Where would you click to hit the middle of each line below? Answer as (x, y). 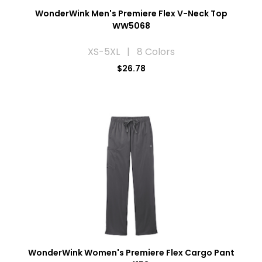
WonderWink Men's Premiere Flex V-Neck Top (131, 14)
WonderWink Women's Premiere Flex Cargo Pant (131, 253)
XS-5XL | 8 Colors (131, 52)
